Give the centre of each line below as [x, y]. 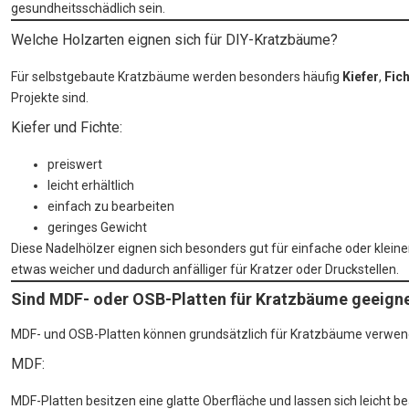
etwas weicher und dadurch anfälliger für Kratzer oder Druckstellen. [205, 270]
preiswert [75, 165]
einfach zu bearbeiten [111, 207]
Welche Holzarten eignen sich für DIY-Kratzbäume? [174, 40]
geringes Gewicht [97, 228]
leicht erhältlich [91, 186]
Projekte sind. [50, 98]
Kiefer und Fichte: [67, 128]
